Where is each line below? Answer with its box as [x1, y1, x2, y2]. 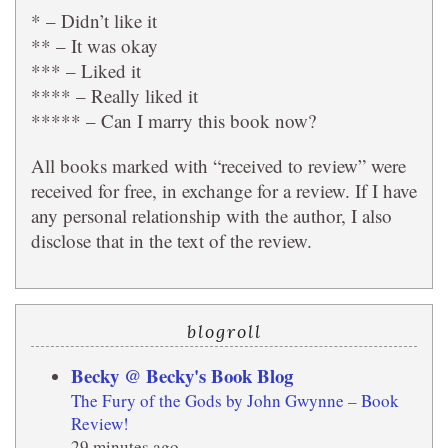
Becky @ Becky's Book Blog [71, 361, 293, 389]
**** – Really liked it [31, 82, 198, 108]
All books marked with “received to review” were [31, 152, 406, 178]
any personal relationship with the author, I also [31, 202, 392, 228]
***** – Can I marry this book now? [31, 107, 316, 133]
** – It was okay [31, 32, 158, 58]
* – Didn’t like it [31, 7, 157, 33]
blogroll [186, 319, 262, 343]
